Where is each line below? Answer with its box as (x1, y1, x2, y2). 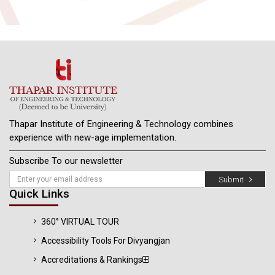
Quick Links (9, 187, 69, 201)
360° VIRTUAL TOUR (41, 217, 119, 227)
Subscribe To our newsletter (9, 155, 123, 166)
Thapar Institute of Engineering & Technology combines (9, 118, 233, 130)
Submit (218, 174, 249, 184)
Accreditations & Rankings (41, 255, 142, 265)
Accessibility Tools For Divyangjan (41, 236, 170, 246)
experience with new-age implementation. (9, 132, 176, 143)
